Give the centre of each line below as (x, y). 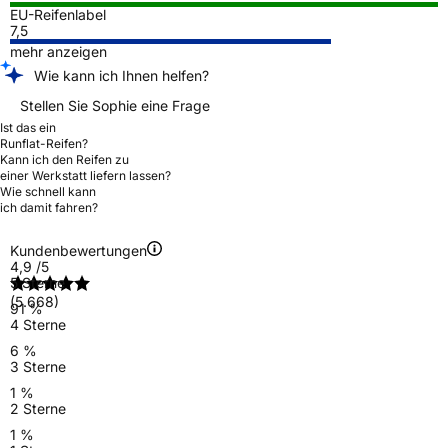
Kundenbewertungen (78, 250)
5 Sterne (37, 282)
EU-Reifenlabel (58, 14)
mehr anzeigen (58, 51)
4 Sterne (38, 324)
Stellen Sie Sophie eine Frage (115, 105)
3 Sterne (38, 366)
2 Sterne (38, 408)
